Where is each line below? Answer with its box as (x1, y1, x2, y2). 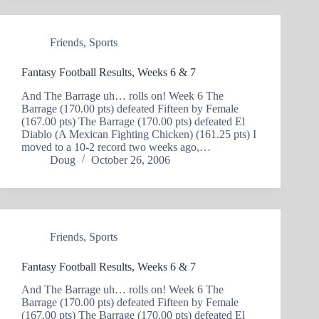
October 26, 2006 (91, 153, 170, 166)
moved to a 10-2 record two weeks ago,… (21, 140, 211, 153)
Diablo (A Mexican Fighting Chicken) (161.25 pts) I (21, 127, 256, 140)
